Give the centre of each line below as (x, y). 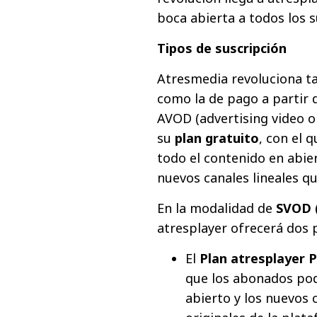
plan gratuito (217, 138)
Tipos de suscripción (222, 48)
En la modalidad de (217, 208)
